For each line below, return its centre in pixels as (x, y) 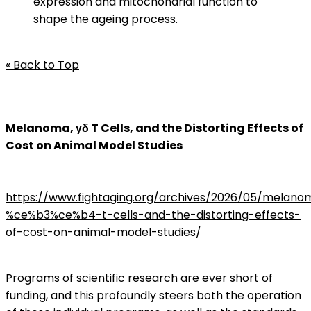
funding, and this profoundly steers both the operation (153, 295)
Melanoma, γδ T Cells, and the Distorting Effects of (154, 128)
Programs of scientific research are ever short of (139, 278)
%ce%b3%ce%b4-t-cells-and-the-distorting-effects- (153, 215)
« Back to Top (42, 65)
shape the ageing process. (106, 19)
